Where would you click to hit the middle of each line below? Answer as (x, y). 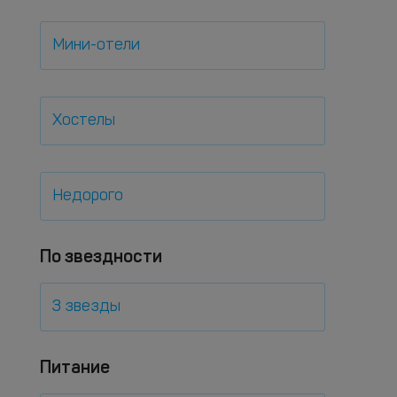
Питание (75, 367)
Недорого (88, 196)
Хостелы (84, 121)
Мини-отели (96, 46)
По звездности (101, 256)
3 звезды (86, 307)
